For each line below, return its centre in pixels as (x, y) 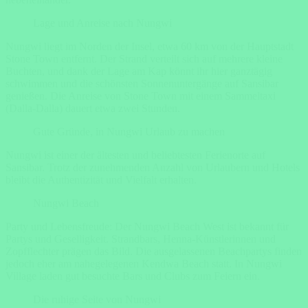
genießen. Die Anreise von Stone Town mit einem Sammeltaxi (141, 96)
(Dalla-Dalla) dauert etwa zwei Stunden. (93, 109)
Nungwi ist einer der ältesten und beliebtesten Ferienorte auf (135, 155)
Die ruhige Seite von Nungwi (97, 300)
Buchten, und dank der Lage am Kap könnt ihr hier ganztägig (139, 71)
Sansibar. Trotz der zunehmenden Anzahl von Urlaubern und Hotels (153, 168)
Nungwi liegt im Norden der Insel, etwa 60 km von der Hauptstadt (150, 47)
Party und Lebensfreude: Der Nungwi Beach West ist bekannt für (147, 227)
